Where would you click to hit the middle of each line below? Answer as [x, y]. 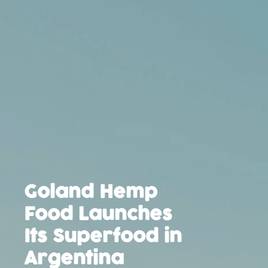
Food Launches [98, 215]
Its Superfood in [103, 237]
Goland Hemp [91, 193]
